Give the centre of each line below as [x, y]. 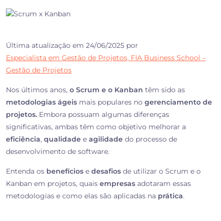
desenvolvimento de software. [58, 152]
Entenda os [26, 171]
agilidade [106, 139]
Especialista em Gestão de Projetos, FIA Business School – [106, 58]
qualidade [62, 139]
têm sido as [164, 90]
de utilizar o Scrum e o [161, 171]
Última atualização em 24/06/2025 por [72, 46]
